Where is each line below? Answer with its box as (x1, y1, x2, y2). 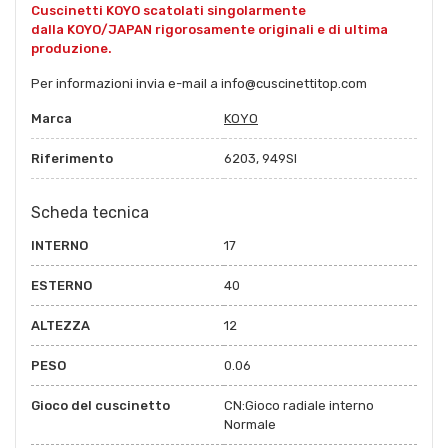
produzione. (31, 40, 112, 56)
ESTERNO (31, 277, 92, 293)
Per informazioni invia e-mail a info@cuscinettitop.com (31, 75, 367, 91)
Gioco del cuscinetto (31, 397, 170, 413)
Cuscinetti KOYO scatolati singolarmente (31, 2, 306, 18)
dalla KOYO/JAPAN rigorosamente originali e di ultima (31, 21, 388, 37)
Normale (224, 416, 276, 432)
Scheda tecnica (31, 202, 149, 222)
